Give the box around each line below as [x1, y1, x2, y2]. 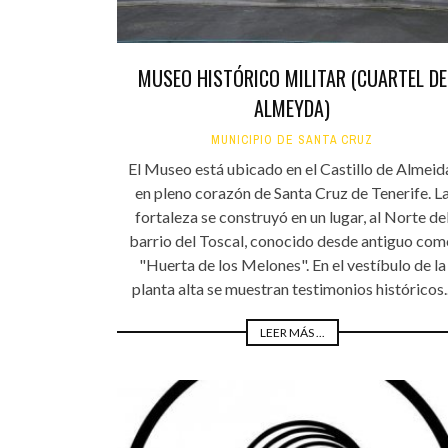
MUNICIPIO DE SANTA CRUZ [211, 131, 373, 148]
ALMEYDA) [254, 92, 330, 123]
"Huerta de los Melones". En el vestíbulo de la [138, 254, 446, 274]
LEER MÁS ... [259, 324, 325, 340]
